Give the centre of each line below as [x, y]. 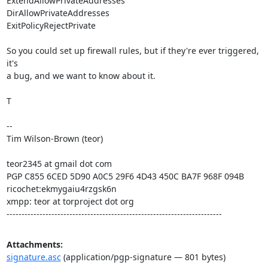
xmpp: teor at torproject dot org [70, 201]
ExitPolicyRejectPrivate [51, 25]
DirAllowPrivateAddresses [58, 13]
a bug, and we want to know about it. [81, 76]
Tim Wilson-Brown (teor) [54, 138]
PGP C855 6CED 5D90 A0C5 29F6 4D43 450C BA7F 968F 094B [125, 176]
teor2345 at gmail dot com [59, 164]
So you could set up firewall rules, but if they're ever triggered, [133, 51]
